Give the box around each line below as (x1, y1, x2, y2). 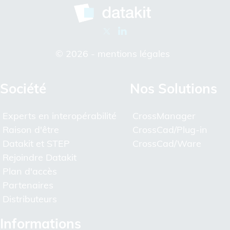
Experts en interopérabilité (3, 109, 117, 122)
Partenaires (3, 179, 53, 191)
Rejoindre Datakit (3, 151, 76, 163)
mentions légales (97, 47, 170, 60)
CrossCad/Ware (132, 137, 201, 149)
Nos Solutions (129, 80, 217, 97)
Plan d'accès (3, 165, 57, 177)
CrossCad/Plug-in (132, 123, 207, 136)
